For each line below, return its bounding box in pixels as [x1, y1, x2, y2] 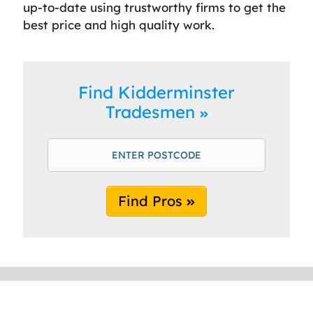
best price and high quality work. [23, 17, 214, 32]
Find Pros [118, 191, 187, 210]
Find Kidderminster [78, 81, 235, 103]
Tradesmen [105, 101, 200, 122]
